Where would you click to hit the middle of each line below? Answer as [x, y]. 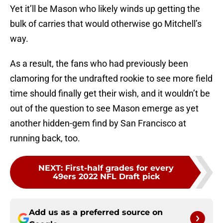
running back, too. [45, 138]
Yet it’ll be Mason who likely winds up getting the [105, 9]
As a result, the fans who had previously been [99, 64]
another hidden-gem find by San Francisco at [98, 123]
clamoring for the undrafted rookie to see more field [111, 79]
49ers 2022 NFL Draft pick [106, 177]
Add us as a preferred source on [96, 213]
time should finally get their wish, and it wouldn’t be [110, 94]
